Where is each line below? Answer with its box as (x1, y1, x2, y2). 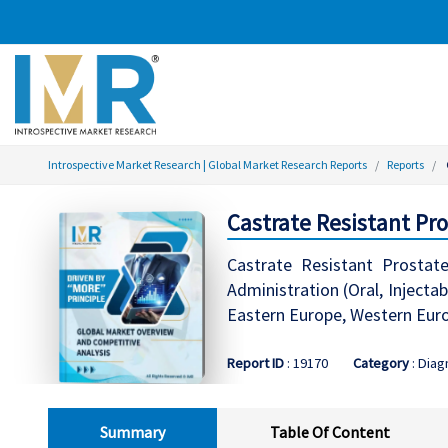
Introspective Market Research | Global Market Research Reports (48, 157, 367, 172)
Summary (100, 421, 166, 442)
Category (352, 353, 409, 372)
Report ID (226, 353, 284, 372)
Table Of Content (269, 421, 390, 442)
